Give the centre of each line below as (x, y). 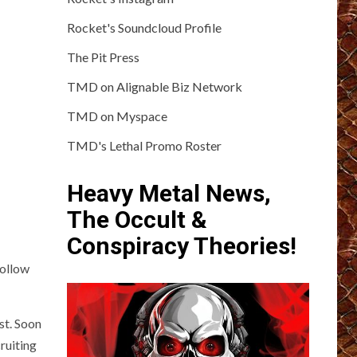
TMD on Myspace (117, 116)
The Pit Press (103, 57)
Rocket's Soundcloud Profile (144, 27)
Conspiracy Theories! (181, 245)
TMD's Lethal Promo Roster (144, 145)
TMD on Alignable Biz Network (154, 86)
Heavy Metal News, (169, 193)
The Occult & (137, 219)
